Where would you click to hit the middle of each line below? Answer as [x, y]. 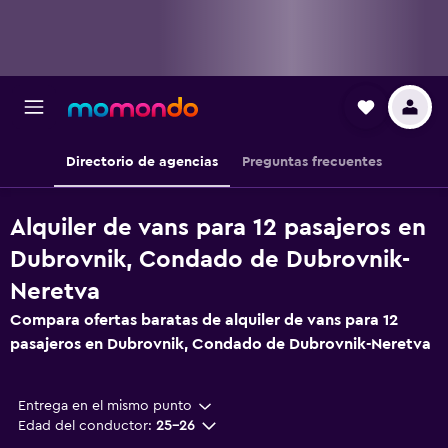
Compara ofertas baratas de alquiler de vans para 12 [204, 320]
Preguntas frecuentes [312, 162]
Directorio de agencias [142, 162]
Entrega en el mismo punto [105, 406]
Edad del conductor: [85, 426]
